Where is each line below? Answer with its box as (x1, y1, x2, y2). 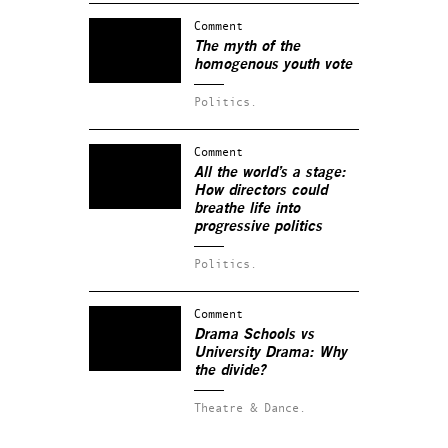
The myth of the (194, 39, 300, 54)
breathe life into (194, 201, 300, 216)
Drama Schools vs (194, 327, 314, 342)
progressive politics (194, 219, 322, 234)
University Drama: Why (194, 345, 347, 360)
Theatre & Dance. (194, 400, 306, 415)
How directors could (194, 183, 327, 198)
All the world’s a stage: (194, 165, 346, 180)
